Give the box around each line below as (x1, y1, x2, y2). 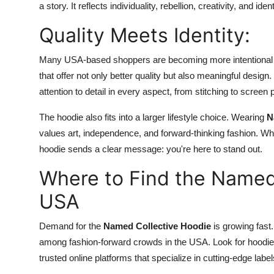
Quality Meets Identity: (39, 23, 250, 47)
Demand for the (39, 221, 103, 231)
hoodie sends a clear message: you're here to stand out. (39, 144, 262, 154)
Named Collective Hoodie (103, 221, 211, 231)
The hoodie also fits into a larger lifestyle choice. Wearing (39, 112, 267, 122)
